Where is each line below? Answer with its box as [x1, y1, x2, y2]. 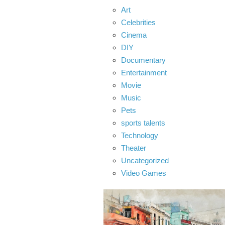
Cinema [121, 31, 147, 39]
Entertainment [121, 68, 167, 77]
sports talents [121, 119, 165, 127]
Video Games [121, 169, 166, 177]
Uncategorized [121, 156, 169, 165]
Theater [121, 144, 146, 152]
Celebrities [121, 18, 156, 27]
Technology [121, 131, 158, 140]
